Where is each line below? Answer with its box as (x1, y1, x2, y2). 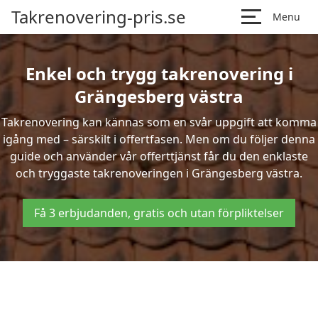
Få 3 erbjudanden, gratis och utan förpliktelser (34, 205, 284, 221)
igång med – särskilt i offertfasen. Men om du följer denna (3, 131, 315, 147)
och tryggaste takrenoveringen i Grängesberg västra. (16, 165, 302, 181)
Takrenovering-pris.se (11, 5, 186, 28)
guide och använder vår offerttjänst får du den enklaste (10, 148, 308, 164)
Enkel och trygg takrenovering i (25, 62, 293, 85)
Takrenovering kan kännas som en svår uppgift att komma (1, 114, 317, 130)
